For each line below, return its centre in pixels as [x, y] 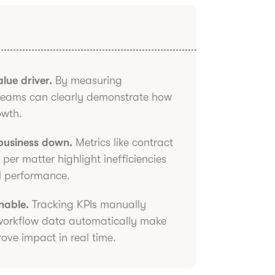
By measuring [87, 80]
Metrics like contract [123, 142]
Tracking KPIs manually [88, 204]
